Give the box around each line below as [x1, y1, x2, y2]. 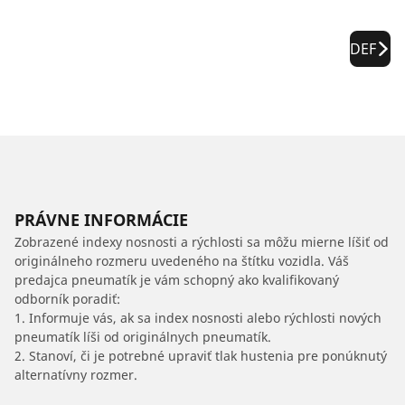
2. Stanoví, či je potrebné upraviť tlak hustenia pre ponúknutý [14, 346, 387, 364]
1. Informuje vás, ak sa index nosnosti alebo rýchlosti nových [14, 308, 381, 326]
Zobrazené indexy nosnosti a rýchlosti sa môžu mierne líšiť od [14, 232, 389, 250]
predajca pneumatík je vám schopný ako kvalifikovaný [14, 270, 339, 288]
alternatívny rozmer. [14, 365, 137, 383]
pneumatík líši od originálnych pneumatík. [14, 327, 271, 345]
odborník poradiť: [14, 289, 120, 307]
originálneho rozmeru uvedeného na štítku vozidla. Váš [14, 251, 349, 269]
